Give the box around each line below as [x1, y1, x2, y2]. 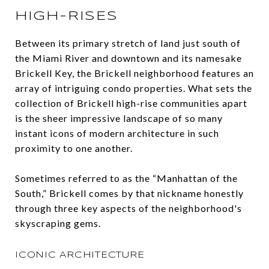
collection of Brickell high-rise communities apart [15, 97, 247, 109]
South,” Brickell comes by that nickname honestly [15, 187, 244, 199]
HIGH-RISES [15, 10, 118, 23]
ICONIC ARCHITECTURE [15, 251, 145, 260]
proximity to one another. [15, 142, 133, 154]
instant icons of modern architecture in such [15, 127, 219, 139]
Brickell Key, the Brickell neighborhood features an [15, 67, 254, 79]
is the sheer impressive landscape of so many [15, 112, 223, 124]
